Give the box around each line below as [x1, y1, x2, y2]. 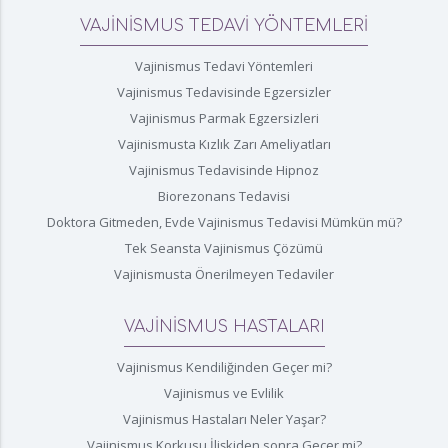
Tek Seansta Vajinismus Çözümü [125, 238, 323, 257]
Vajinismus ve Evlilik [164, 383, 284, 402]
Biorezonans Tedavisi [158, 186, 290, 205]
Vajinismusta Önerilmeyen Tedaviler [114, 264, 334, 283]
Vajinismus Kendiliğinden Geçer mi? [116, 357, 332, 376]
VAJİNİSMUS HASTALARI [123, 317, 325, 336]
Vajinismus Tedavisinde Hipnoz [129, 160, 319, 179]
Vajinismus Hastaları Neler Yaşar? [122, 409, 326, 428]
